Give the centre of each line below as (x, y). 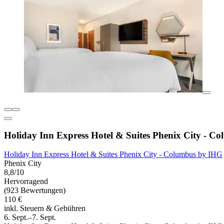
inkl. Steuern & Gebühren (45, 208)
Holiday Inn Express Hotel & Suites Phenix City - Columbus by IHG (113, 154)
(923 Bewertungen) (35, 190)
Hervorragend (26, 181)
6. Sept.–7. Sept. (30, 217)
